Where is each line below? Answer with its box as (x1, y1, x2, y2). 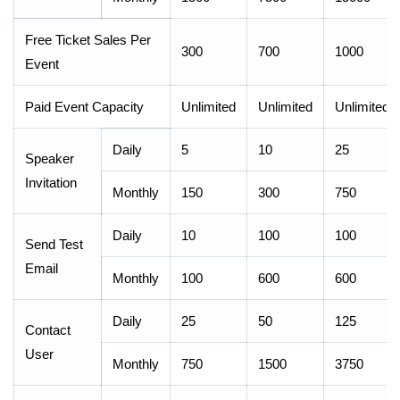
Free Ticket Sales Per (25, 32, 151, 47)
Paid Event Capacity (25, 99, 144, 114)
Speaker (25, 151, 74, 166)
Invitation (25, 175, 77, 190)
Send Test (25, 237, 83, 252)
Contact (25, 322, 71, 337)
